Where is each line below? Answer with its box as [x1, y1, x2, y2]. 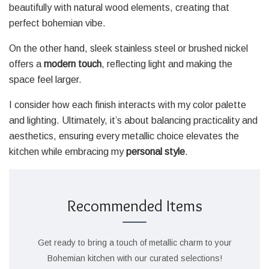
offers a [9, 59, 44, 70]
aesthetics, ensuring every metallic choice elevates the [9, 131, 239, 142]
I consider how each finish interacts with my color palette [9, 100, 246, 110]
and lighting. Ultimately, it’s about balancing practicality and [9, 115, 258, 126]
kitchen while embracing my [9, 147, 126, 157]
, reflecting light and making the [101, 59, 232, 70]
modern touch [44, 59, 101, 70]
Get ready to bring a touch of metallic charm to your [37, 237, 232, 247]
